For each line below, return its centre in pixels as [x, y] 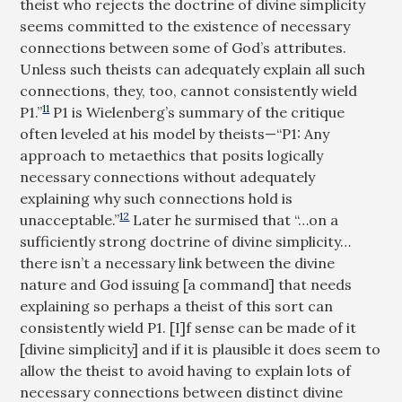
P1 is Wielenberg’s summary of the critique [197, 112]
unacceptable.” [70, 220]
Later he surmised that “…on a [234, 220]
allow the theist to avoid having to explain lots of [186, 371]
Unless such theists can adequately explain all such [193, 69]
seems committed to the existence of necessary [185, 26]
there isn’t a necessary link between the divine [178, 263]
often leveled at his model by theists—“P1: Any [175, 134]
